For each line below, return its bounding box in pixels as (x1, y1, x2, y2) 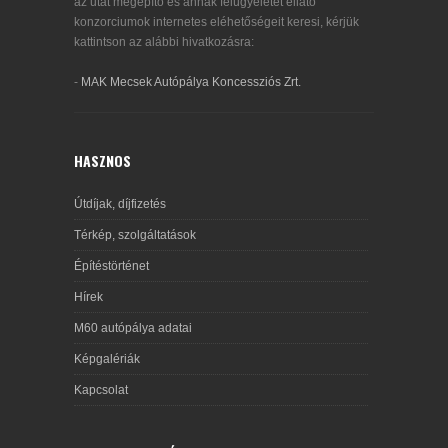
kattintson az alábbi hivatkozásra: (74, 35, 254, 50)
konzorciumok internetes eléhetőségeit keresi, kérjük (74, 15, 359, 30)
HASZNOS (74, 150, 131, 172)
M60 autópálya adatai (74, 321, 192, 336)
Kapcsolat (74, 383, 128, 398)
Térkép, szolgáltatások (74, 228, 196, 243)
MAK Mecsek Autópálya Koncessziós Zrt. (81, 75, 301, 90)
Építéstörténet (74, 259, 149, 274)
